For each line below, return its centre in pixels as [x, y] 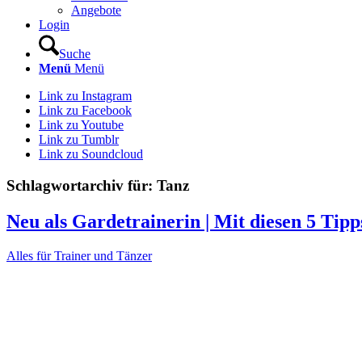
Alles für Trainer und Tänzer [79, 255]
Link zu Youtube [81, 125]
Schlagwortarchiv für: [82, 185]
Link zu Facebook [85, 110]
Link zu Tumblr [79, 139]
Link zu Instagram [85, 96]
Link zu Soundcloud [91, 154]
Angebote [96, 10]
